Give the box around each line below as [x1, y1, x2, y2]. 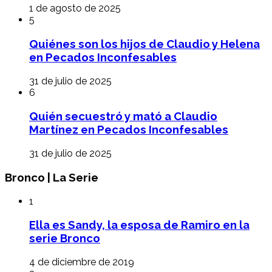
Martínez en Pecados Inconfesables [29, 123, 228, 137]
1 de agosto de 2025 [29, 2, 121, 15]
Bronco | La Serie [5, 170, 98, 184]
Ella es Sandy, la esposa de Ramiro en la [29, 218, 250, 232]
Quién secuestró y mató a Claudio [29, 109, 217, 123]
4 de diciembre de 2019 [29, 256, 134, 268]
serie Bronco [29, 231, 100, 245]
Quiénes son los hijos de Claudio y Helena [29, 37, 260, 51]
